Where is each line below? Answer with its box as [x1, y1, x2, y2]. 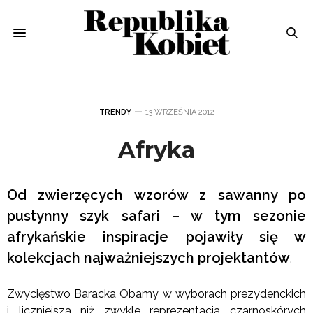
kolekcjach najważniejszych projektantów [7, 249, 290, 266]
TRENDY [99, 107, 131, 117]
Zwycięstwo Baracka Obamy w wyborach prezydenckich [7, 286, 306, 300]
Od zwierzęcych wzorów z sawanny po [7, 186, 306, 203]
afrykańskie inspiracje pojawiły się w [7, 228, 306, 245]
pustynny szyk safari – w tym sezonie [7, 207, 306, 224]
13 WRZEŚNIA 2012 [145, 107, 214, 117]
